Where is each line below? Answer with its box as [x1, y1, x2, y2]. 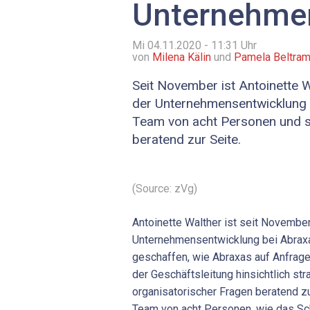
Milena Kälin [152, 51, 211, 64]
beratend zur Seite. [132, 131, 241, 148]
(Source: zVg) [132, 181, 197, 195]
